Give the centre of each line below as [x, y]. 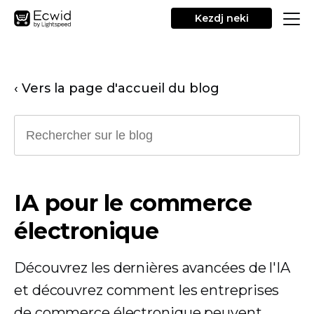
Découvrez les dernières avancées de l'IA [152, 268]
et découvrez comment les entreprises [147, 290]
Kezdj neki [221, 18]
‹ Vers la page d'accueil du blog [117, 88]
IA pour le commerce [133, 203]
